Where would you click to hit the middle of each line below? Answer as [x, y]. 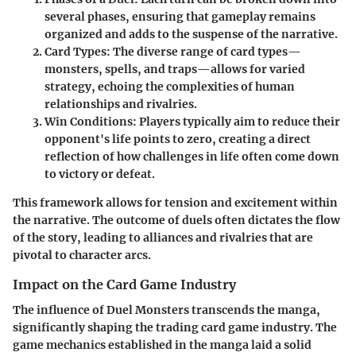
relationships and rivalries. [121, 104]
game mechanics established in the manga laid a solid [162, 345]
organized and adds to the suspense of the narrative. [191, 34]
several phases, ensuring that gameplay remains [180, 17]
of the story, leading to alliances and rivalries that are [163, 238]
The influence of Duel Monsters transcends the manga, [166, 310]
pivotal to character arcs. [82, 255]
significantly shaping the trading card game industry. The [175, 328]
